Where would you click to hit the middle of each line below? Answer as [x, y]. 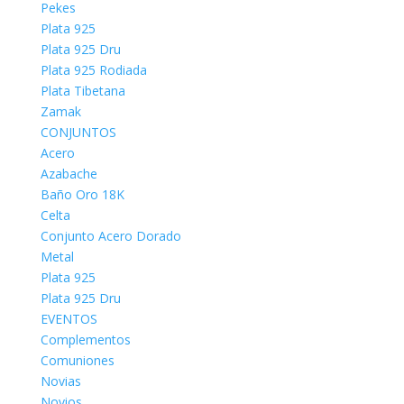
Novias [60, 381]
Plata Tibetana [83, 91]
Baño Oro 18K [82, 194]
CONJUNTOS [78, 132]
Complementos [85, 340]
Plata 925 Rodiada [93, 70]
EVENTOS [69, 319]
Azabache [69, 174]
